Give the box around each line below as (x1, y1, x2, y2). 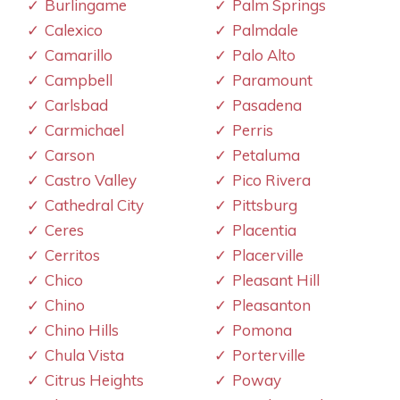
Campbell (45, 70, 112, 89)
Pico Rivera (232, 170, 311, 189)
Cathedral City (45, 195, 144, 214)
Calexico (45, 20, 103, 39)
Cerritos (45, 245, 100, 264)
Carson (45, 145, 95, 164)
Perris (232, 120, 273, 139)
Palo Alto (232, 45, 296, 64)
